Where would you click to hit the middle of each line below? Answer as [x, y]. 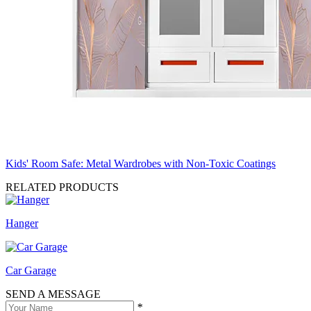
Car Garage [31, 270]
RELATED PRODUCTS [62, 187]
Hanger [22, 223]
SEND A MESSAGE [53, 294]
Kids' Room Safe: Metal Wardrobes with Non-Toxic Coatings [141, 163]
